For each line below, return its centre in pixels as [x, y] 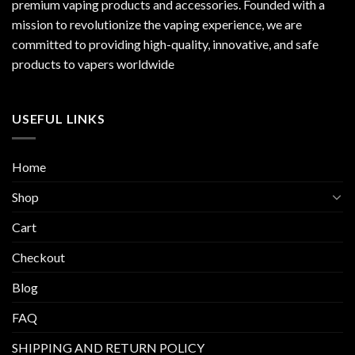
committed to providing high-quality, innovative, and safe [165, 44]
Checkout [38, 257]
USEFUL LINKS [59, 119]
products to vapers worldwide [93, 63]
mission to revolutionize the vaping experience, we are [157, 24]
